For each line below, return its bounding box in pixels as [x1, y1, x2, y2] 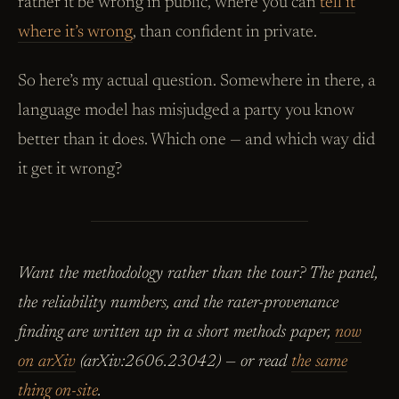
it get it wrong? [18, 160, 122, 178]
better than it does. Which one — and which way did [18, 131, 375, 149]
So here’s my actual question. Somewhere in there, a [18, 72, 376, 90]
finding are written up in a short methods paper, [18, 324, 335, 342]
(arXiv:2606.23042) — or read [76, 354, 291, 371]
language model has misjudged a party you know [18, 102, 354, 119]
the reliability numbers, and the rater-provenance [18, 295, 338, 313]
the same [291, 354, 347, 371]
